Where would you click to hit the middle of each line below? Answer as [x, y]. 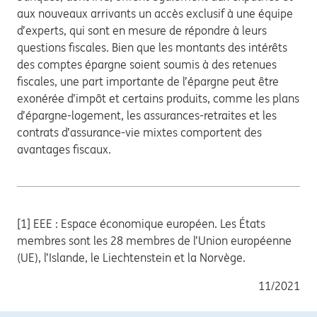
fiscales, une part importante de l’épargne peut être [148, 81]
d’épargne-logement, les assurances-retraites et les [147, 115]
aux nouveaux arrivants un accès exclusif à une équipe [155, 13]
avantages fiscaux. [64, 149]
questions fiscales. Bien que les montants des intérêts [152, 47]
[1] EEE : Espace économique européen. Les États [141, 224]
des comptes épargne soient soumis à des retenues [147, 64]
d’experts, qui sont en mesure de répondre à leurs [142, 30]
